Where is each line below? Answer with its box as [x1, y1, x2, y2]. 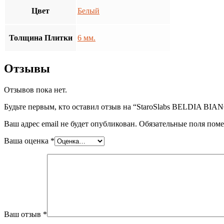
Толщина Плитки [8, 33, 72, 42]
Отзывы [4, 62, 50, 75]
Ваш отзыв [4, 210, 43, 219]
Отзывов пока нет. [4, 85, 67, 94]
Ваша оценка [4, 136, 50, 145]
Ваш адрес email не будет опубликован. [4, 119, 137, 128]
